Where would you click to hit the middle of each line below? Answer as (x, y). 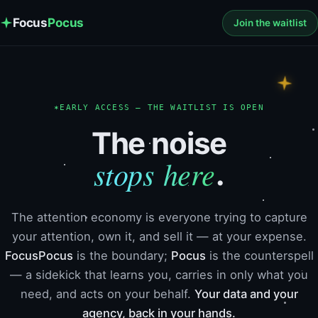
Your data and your (246, 294)
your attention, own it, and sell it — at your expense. (159, 236)
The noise (159, 143)
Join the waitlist (270, 22)
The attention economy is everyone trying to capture (159, 217)
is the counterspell (259, 256)
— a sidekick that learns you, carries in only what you (159, 275)
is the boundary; (122, 256)
